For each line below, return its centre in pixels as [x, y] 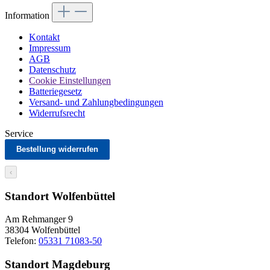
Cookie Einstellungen [70, 80]
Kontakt [44, 37]
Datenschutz [52, 69]
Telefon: [22, 241]
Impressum [50, 48]
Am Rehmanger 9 [39, 219]
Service [19, 133]
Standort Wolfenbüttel [60, 196]
